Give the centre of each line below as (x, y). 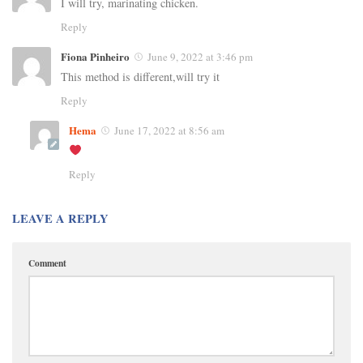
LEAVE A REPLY (60, 218)
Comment (47, 263)
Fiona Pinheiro (95, 56)
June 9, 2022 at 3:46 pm (200, 56)
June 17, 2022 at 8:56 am (169, 130)
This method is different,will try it (140, 76)
